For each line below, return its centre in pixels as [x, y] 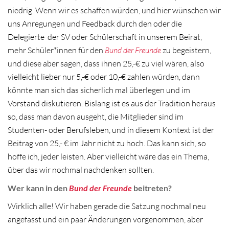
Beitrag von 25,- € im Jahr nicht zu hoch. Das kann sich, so [107, 143]
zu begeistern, [186, 50]
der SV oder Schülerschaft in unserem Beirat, [125, 37]
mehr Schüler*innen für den [56, 50]
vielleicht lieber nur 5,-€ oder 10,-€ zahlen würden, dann [104, 77]
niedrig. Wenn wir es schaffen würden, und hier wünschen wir [114, 10]
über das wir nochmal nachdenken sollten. [81, 170]
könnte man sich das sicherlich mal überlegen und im [99, 90]
